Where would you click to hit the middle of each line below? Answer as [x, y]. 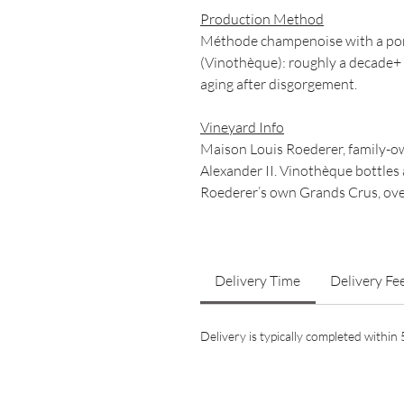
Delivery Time [258, 280]
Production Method [262, 19]
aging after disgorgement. [279, 84]
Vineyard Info [242, 127]
